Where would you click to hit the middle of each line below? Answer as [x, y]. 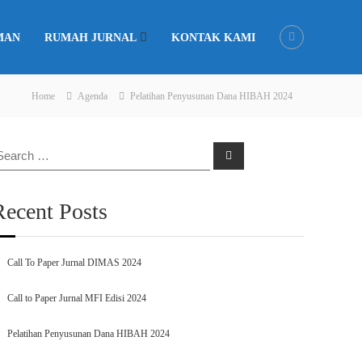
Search [243, 154]
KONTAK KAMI [213, 37]
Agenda [93, 96]
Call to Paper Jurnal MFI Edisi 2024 [77, 298]
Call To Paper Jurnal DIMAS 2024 [75, 263]
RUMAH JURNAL [90, 37]
